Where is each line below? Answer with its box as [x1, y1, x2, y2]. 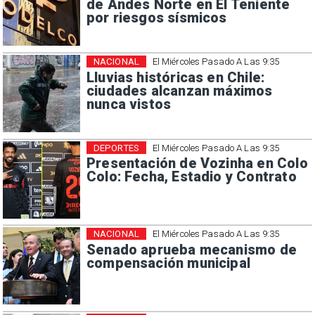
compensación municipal [86, 255, 251, 271]
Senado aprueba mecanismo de [86, 241, 297, 258]
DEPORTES [93, 142, 139, 153]
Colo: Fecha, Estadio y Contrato [86, 169, 297, 186]
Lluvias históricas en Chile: [86, 69, 265, 86]
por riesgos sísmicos [86, 10, 227, 27]
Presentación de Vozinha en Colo [86, 155, 308, 172]
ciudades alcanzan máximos [86, 82, 273, 99]
